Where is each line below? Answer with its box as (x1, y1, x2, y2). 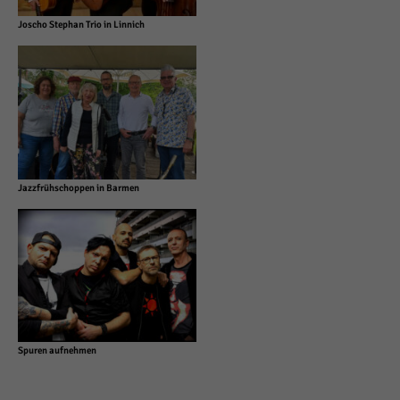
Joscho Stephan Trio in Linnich (18, 19, 145, 31)
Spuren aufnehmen (18, 345, 96, 357)
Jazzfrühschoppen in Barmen (18, 181, 139, 194)
